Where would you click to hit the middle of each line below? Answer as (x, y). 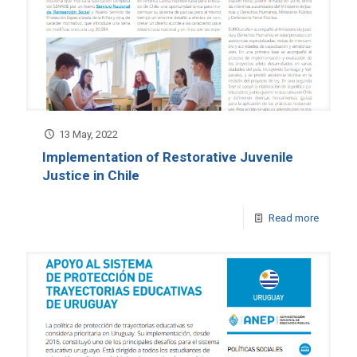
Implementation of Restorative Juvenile (168, 157)
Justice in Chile (91, 175)
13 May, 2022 (89, 134)
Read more (294, 218)
